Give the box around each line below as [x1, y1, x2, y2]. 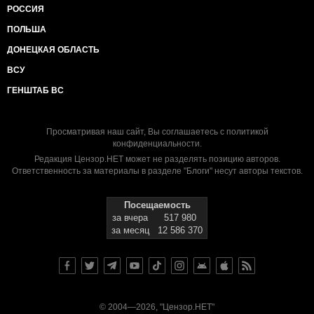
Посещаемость [123, 200, 191, 210]
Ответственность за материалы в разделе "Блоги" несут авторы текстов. [11, 166, 303, 176]
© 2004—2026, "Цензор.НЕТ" [100, 302, 214, 312]
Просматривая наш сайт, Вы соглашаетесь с [46, 127, 226, 137]
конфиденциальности [112, 139, 200, 149]
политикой [226, 127, 268, 137]
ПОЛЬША [7, 25, 46, 34]
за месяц [111, 225, 149, 235]
